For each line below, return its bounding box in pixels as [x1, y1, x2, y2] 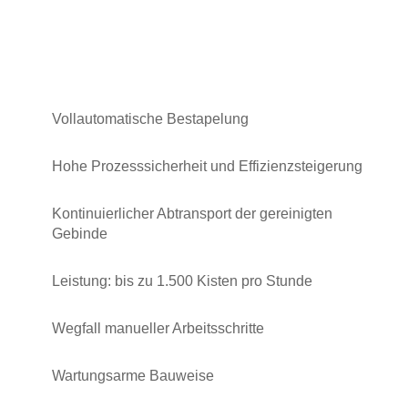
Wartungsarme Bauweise [52, 368, 214, 384]
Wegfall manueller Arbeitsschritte [52, 321, 264, 337]
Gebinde [52, 226, 107, 242]
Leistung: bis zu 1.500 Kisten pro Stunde [52, 273, 312, 290]
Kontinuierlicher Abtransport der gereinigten [52, 206, 332, 222]
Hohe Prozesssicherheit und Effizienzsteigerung [52, 158, 362, 175]
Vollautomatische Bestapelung [52, 111, 249, 127]
